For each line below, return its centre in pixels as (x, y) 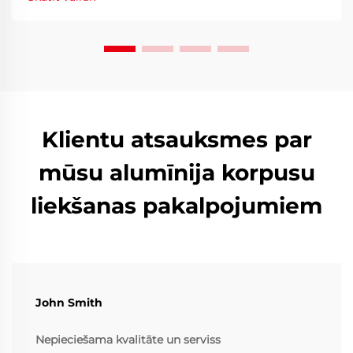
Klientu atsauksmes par (176, 140)
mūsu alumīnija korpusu (176, 173)
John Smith (69, 303)
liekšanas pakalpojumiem (176, 206)
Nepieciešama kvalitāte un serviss (128, 340)
